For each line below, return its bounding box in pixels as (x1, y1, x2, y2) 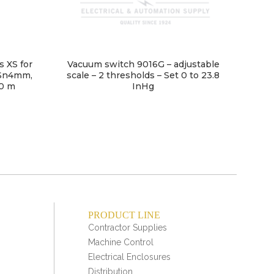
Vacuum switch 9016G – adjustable (67, 59, 220, 70)
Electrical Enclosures (88, 252, 171, 262)
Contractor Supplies (88, 223, 167, 233)
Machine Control (88, 237, 154, 248)
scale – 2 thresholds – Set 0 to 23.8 (67, 70, 220, 81)
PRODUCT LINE (88, 210, 160, 221)
